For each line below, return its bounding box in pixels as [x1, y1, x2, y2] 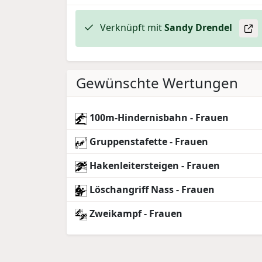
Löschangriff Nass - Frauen [87, 183, 215, 196]
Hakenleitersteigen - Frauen [87, 159, 220, 173]
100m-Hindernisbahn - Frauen [87, 111, 229, 125]
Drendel [195, 20, 232, 34]
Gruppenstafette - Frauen [87, 135, 208, 149]
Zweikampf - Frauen [87, 207, 182, 220]
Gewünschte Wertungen [76, 73, 238, 93]
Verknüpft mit [97, 20, 164, 34]
